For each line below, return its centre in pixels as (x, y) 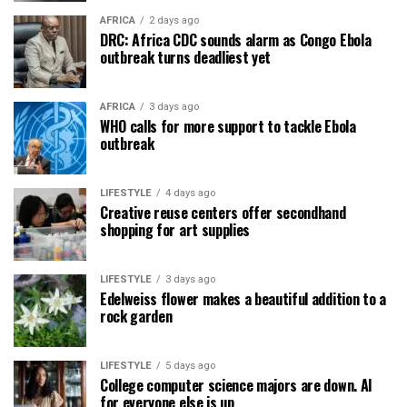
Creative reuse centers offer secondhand (223, 212)
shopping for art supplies (175, 229)
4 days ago (190, 193)
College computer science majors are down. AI (236, 385)
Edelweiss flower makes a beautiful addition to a (243, 298)
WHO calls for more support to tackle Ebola (228, 126)
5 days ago (190, 365)
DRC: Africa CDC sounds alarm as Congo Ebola (236, 40)
